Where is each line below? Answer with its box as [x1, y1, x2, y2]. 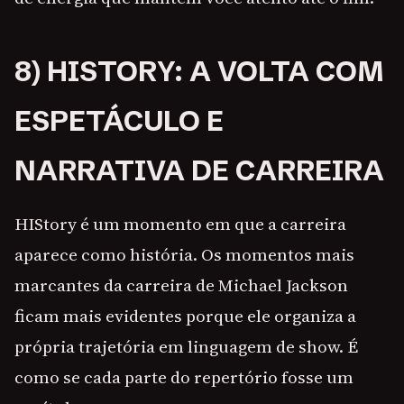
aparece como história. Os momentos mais [14, 243, 354, 267]
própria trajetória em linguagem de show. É [14, 335, 358, 359]
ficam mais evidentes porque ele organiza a [14, 304, 356, 328]
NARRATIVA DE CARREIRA [14, 153, 384, 188]
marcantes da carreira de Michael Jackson [14, 273, 348, 298]
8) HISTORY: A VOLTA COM [14, 54, 384, 89]
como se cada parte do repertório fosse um [14, 365, 353, 390]
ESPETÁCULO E [14, 104, 224, 139]
